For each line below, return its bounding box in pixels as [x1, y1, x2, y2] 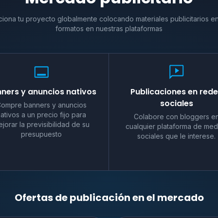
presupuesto [21, 129, 62, 138]
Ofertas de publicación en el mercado [14, 190, 204, 204]
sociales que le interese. [137, 131, 216, 140]
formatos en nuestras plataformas [55, 24, 163, 33]
